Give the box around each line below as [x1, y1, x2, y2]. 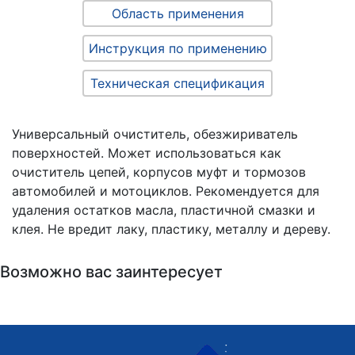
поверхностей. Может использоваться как [12, 145, 281, 162]
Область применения [111, 6, 244, 22]
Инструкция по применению [88, 40, 267, 57]
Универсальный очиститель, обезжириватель [12, 126, 298, 143]
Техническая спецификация [90, 75, 265, 92]
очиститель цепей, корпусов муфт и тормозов [12, 164, 306, 181]
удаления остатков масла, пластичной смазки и [12, 202, 315, 219]
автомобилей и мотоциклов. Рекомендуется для [12, 183, 319, 200]
